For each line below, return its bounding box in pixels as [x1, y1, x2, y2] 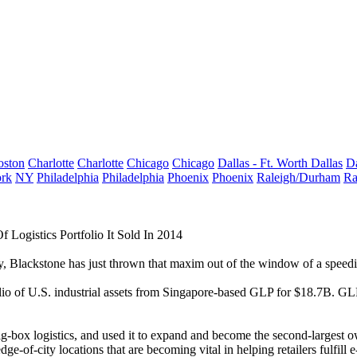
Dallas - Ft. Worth [218, 156, 311, 170]
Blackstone [10, 257, 65, 270]
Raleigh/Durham [257, 171, 340, 184]
